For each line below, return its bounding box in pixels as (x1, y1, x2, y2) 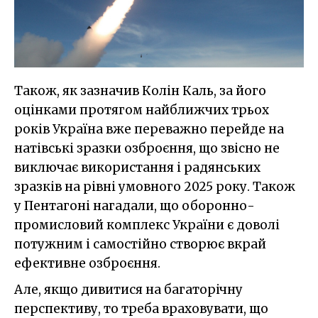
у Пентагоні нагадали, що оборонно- (14, 197, 255, 214)
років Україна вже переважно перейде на (14, 121, 284, 137)
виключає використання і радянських (14, 159, 261, 175)
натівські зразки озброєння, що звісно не (14, 140, 280, 156)
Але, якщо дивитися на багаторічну (14, 281, 243, 297)
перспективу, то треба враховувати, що (14, 300, 268, 317)
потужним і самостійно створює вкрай (14, 236, 266, 252)
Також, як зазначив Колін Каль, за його (14, 82, 266, 99)
